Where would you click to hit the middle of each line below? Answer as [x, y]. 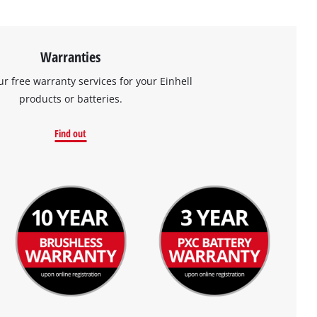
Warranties [71, 56]
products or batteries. [70, 98]
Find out [71, 133]
